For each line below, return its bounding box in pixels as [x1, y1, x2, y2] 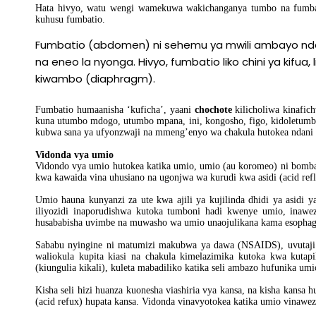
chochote [194, 104, 232, 115]
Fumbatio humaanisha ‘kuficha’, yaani [35, 104, 195, 115]
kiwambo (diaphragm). [35, 71, 155, 86]
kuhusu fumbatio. [35, 14, 105, 25]
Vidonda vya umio [35, 150, 114, 160]
